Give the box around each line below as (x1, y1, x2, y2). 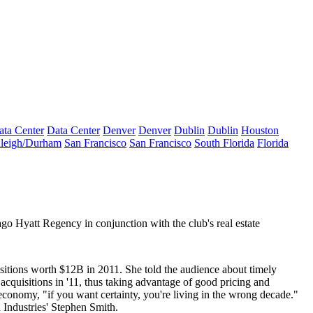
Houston (241, 124, 279, 136)
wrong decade (228, 289, 291, 300)
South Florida (194, 137, 254, 149)
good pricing (195, 276, 251, 288)
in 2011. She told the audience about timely (87, 263, 277, 275)
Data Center (47, 124, 100, 136)
